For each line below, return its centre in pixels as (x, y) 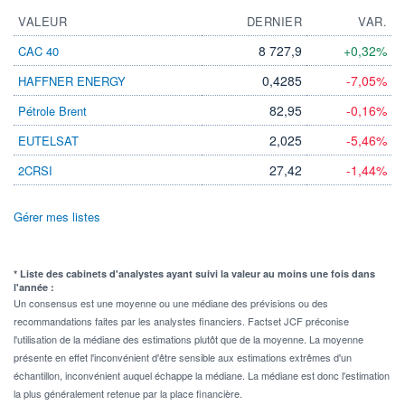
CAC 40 (38, 51)
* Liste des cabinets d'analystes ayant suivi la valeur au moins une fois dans (194, 273)
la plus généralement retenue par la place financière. (128, 393)
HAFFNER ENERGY (72, 80)
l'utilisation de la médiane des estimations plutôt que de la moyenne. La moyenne (188, 339)
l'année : (34, 287)
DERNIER (274, 21)
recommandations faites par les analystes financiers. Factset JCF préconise (181, 320)
